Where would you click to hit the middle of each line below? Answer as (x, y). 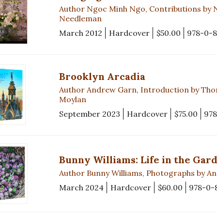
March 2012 (81, 33)
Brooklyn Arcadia (102, 76)
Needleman (80, 18)
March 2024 (81, 188)
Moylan (73, 99)
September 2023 (90, 114)
